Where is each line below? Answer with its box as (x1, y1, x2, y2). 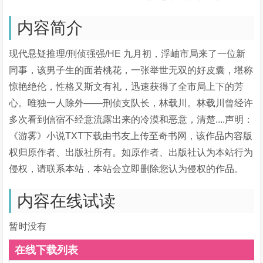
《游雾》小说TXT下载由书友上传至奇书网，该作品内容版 (9, 131, 253, 141)
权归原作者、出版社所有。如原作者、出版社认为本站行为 (9, 147, 254, 158)
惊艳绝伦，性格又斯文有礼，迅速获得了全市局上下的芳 (9, 82, 244, 92)
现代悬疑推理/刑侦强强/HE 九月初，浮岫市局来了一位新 (9, 49, 246, 59)
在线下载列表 (15, 242, 79, 258)
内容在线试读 (17, 192, 116, 211)
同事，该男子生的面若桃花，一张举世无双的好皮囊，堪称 (9, 65, 254, 76)
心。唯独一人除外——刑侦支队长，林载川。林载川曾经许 (9, 98, 254, 109)
